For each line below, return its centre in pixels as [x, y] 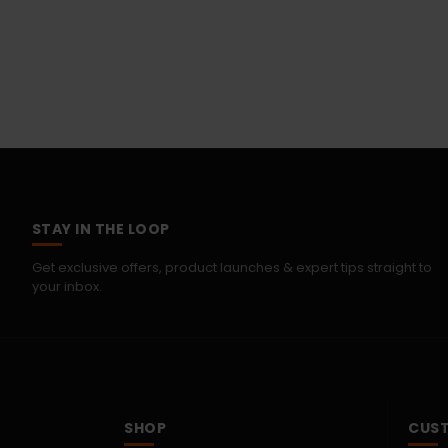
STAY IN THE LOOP [100, 229]
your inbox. [66, 287]
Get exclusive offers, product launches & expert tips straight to [231, 268]
